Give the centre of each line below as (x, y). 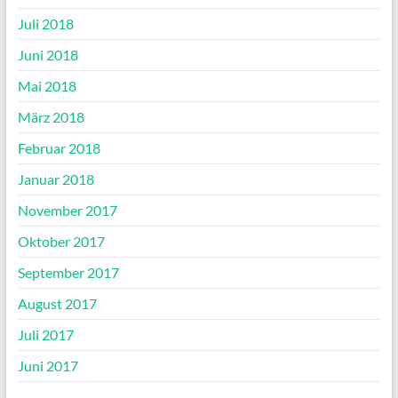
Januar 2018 (56, 179)
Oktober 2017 (61, 241)
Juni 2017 (48, 365)
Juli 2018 (45, 23)
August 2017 (57, 303)
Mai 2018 (47, 85)
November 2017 (67, 210)
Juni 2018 (48, 54)
